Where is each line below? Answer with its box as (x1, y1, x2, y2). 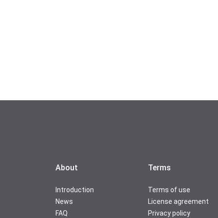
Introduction (55, 186, 94, 194)
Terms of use (148, 186, 190, 194)
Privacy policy (148, 209, 190, 217)
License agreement (148, 198, 209, 205)
